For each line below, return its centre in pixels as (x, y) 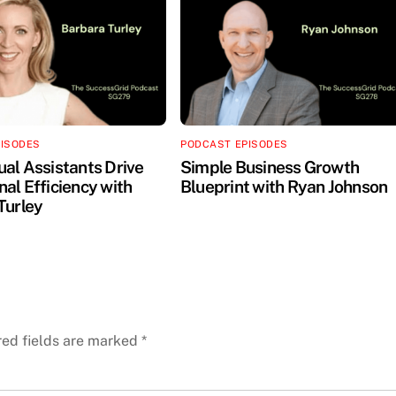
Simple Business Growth (270, 167)
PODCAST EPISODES (234, 145)
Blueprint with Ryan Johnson (284, 186)
